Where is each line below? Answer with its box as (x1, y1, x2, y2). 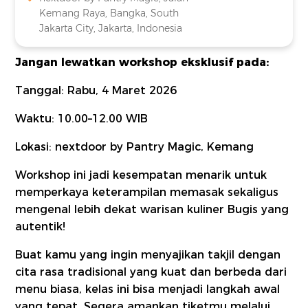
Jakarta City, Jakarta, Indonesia (39, 22, 183, 35)
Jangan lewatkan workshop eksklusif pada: (15, 56, 269, 69)
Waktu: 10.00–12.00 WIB (15, 112, 148, 126)
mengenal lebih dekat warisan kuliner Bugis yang (15, 203, 289, 217)
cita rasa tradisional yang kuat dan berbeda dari (15, 265, 287, 279)
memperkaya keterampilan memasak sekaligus (15, 186, 279, 199)
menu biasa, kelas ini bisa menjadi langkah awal (15, 283, 280, 296)
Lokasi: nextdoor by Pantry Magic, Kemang (15, 140, 254, 154)
